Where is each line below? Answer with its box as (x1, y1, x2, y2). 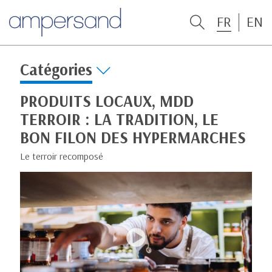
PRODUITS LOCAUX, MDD (20, 90, 194, 111)
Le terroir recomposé (20, 149, 103, 162)
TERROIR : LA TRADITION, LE (20, 109, 219, 129)
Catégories (20, 59, 92, 80)
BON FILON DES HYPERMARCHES (20, 127, 246, 148)
